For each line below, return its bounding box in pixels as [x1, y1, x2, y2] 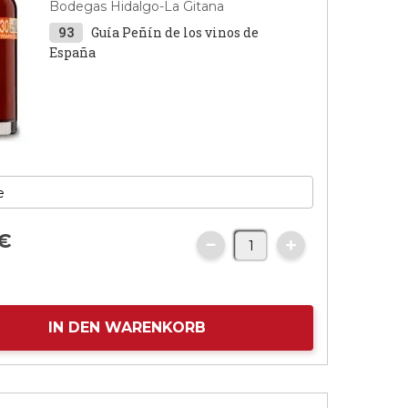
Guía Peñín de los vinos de [91, 24, 260, 41]
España [49, 44, 97, 61]
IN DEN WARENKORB [47, 319, 206, 336]
